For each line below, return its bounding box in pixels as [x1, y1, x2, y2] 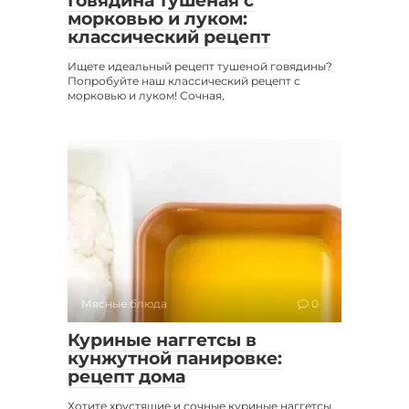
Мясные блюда [81, 297, 167, 311]
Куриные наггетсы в [68, 330, 257, 351]
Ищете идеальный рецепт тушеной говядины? [68, 59, 332, 74]
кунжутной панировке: [68, 348, 282, 370]
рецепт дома [68, 366, 185, 388]
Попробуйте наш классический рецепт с [68, 74, 300, 89]
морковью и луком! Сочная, [68, 89, 225, 103]
